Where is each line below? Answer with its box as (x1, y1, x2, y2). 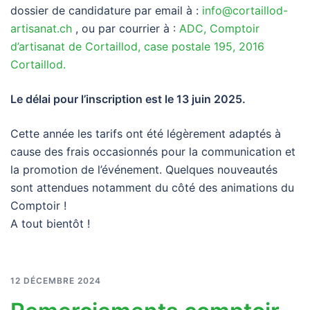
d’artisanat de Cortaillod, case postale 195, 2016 (10, 39, 264, 53)
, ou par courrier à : (72, 21, 179, 35)
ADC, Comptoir (179, 21, 259, 35)
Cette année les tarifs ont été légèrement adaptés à (10, 126, 281, 140)
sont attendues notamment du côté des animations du (10, 180, 294, 194)
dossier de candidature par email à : (10, 3, 202, 17)
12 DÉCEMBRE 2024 (10, 275, 101, 286)
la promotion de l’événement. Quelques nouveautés (10, 162, 277, 176)
